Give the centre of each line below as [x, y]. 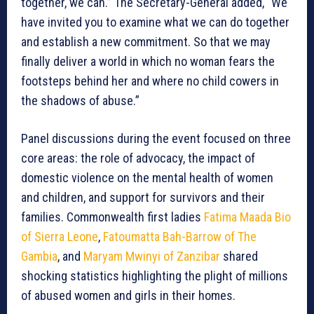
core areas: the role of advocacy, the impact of [138, 158]
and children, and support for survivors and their [143, 198]
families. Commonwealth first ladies [112, 217]
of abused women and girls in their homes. [128, 296]
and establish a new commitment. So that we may [146, 42]
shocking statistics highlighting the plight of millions [155, 276]
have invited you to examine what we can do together [155, 22]
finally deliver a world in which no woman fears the [148, 62]
